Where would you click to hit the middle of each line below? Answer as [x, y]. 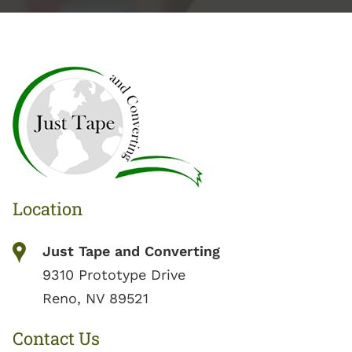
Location [48, 209]
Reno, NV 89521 [95, 298]
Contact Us [56, 338]
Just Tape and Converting [131, 251]
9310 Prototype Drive [114, 275]
